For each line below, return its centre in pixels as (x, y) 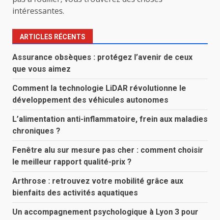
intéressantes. (38, 11)
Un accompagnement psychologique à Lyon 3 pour (105, 212)
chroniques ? (36, 131)
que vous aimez (41, 69)
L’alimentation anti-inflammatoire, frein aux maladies (110, 119)
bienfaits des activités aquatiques (75, 193)
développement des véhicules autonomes (90, 100)
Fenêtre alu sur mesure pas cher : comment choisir (108, 150)
